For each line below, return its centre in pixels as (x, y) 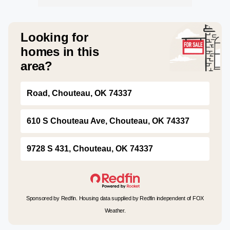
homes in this (60, 52)
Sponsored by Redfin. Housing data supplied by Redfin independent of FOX (115, 198)
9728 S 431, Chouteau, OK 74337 (90, 149)
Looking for (54, 37)
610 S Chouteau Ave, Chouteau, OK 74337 (108, 121)
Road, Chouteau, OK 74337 (79, 93)
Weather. (115, 210)
